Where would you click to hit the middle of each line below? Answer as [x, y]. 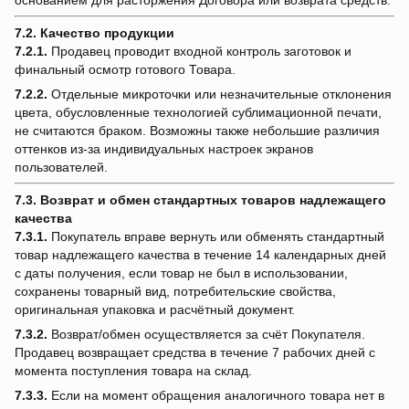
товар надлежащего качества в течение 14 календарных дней [200, 255]
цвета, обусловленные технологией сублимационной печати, [198, 113]
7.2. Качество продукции [94, 33]
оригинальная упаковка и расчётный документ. [155, 310]
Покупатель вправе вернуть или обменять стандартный [216, 237]
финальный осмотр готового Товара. [125, 70]
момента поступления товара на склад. [133, 371]
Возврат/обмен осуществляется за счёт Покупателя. [206, 335]
